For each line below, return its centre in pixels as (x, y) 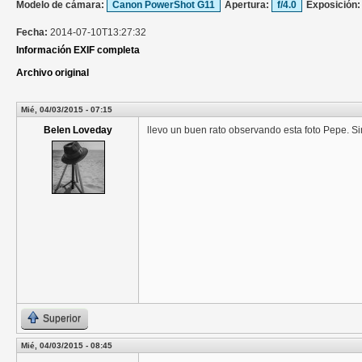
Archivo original (53, 73)
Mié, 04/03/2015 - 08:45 (67, 346)
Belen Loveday (78, 130)
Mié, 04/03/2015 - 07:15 (67, 110)
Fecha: (33, 33)
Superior (62, 319)
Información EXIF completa (78, 51)
